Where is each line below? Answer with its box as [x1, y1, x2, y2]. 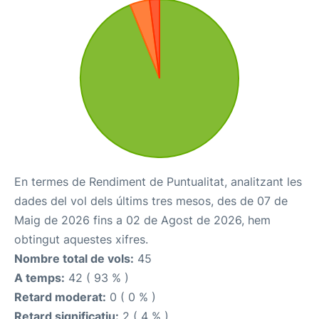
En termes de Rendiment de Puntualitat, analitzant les [14, 174, 302, 189]
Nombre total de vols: [14, 251, 134, 266]
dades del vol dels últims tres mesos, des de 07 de [14, 194, 288, 208]
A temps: [14, 271, 65, 285]
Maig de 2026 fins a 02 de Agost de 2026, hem [14, 213, 271, 227]
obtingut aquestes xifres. [14, 232, 148, 246]
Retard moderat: [14, 290, 106, 304]
